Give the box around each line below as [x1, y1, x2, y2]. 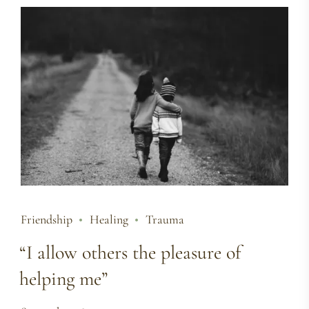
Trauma [146, 211, 184, 227]
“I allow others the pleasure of [19, 240, 241, 264]
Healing [90, 211, 128, 227]
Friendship [21, 211, 72, 227]
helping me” [19, 266, 108, 290]
